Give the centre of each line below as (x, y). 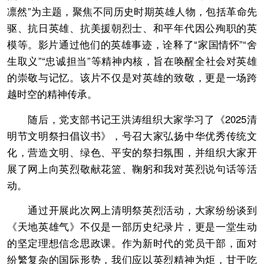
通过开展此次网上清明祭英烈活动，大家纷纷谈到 (132, 210)
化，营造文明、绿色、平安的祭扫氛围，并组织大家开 (132, 152)
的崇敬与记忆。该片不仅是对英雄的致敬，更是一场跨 (132, 77)
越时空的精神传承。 (52, 94)
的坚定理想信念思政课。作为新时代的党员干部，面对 (132, 243)
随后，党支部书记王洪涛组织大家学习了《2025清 (132, 119)
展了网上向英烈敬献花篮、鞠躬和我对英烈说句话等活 (132, 168)
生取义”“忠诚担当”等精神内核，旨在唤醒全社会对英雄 (132, 61)
